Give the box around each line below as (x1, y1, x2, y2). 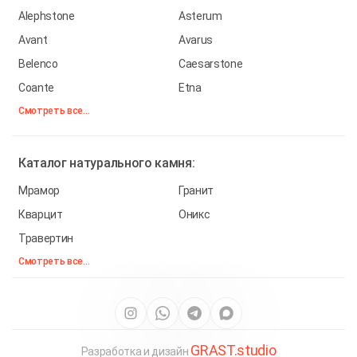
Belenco (18, 57, 58, 70)
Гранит (178, 183, 214, 197)
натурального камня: (69, 155, 195, 171)
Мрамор (18, 183, 61, 197)
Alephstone (18, 9, 75, 22)
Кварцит (18, 207, 63, 221)
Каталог (18, 155, 70, 171)
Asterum (178, 9, 222, 22)
